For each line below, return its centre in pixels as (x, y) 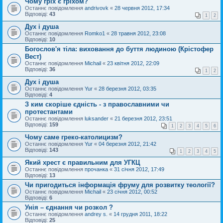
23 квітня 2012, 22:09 (133, 63)
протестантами (49, 111)
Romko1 (95, 33)
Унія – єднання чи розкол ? (69, 207)
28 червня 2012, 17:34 (142, 8)
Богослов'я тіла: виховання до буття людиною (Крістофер (119, 49)
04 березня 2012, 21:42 (127, 144)
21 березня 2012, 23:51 (143, 118)
